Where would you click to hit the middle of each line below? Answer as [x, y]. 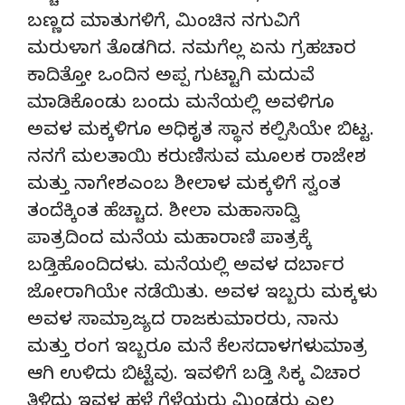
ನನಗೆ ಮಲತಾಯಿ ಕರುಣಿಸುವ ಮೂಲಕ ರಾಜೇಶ [197, 159]
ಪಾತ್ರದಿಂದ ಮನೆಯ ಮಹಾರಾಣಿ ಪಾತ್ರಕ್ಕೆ [170, 240]
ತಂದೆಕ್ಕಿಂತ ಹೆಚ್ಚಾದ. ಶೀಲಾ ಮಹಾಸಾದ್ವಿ [164, 213]
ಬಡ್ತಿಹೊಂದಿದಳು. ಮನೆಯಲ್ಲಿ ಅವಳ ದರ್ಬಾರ [186, 268]
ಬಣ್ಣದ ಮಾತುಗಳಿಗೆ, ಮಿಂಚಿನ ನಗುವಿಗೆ [164, 24]
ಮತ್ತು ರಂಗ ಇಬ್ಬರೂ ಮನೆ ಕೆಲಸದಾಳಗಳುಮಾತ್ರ [197, 349]
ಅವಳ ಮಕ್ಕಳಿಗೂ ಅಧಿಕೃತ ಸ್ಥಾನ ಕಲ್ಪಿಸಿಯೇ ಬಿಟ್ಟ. [201, 132]
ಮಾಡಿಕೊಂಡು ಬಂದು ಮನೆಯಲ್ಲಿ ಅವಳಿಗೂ [181, 105]
